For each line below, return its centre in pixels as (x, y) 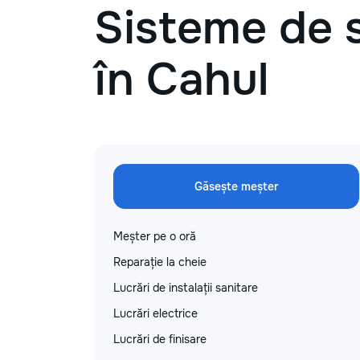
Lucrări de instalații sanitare (186, 288)
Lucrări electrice (155, 313)
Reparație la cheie (160, 262)
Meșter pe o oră (155, 236)
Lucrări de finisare (160, 339)
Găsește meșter (236, 186)
